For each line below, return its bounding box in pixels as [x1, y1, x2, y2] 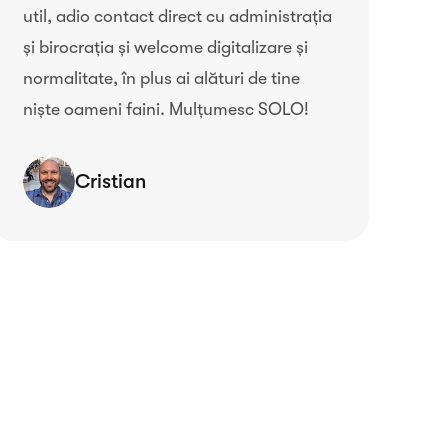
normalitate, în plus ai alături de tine [22, 68, 300, 88]
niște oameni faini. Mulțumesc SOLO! [22, 99, 309, 119]
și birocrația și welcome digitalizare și [22, 37, 308, 57]
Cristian [74, 170, 146, 193]
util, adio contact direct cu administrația [22, 6, 332, 26]
